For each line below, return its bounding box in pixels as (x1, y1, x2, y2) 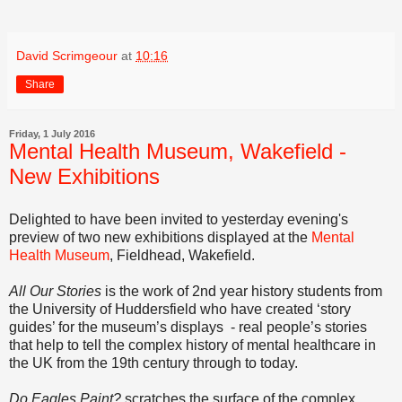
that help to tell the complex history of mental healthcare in (9, 336, 376, 353)
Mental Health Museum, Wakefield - (9, 138, 346, 163)
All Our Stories (9, 283, 101, 299)
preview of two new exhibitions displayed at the (9, 229, 311, 245)
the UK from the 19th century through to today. (9, 354, 298, 371)
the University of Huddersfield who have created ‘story (9, 301, 351, 317)
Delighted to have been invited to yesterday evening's (9, 211, 348, 227)
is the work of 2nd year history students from (101, 283, 382, 299)
